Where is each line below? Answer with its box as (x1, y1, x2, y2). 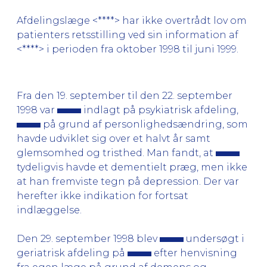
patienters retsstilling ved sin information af (17, 29, 238, 41)
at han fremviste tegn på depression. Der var (17, 175, 239, 187)
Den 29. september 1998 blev (17, 232, 160, 244)
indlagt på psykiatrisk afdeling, (81, 104, 238, 116)
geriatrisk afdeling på (17, 247, 128, 259)
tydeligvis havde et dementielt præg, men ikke (17, 161, 247, 173)
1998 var (17, 104, 57, 116)
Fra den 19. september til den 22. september (17, 89, 232, 101)
